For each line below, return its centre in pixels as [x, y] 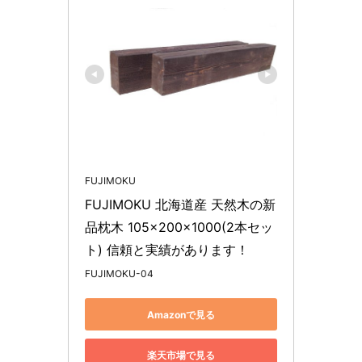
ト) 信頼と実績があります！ [167, 250]
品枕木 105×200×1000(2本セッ [179, 227]
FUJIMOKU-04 [119, 274]
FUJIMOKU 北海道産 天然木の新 [180, 205]
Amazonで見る [181, 314]
